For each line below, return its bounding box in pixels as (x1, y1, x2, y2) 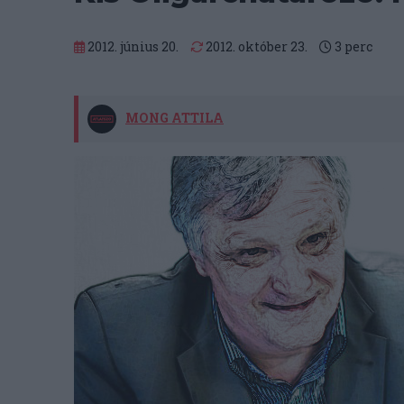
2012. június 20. (85, 37, 179, 55)
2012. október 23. (203, 37, 308, 55)
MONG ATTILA (125, 108, 224, 126)
